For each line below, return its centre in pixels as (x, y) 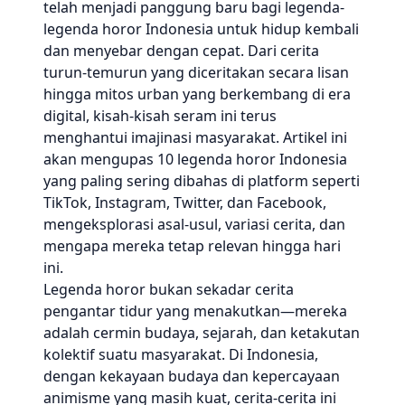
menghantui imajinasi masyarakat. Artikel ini (195, 137)
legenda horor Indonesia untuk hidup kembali (201, 29)
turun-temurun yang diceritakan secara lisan (196, 72)
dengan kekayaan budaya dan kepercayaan (192, 376)
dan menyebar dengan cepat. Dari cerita (181, 51)
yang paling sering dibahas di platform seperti (202, 181)
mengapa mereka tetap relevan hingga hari (192, 246)
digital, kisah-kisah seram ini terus (160, 116)
